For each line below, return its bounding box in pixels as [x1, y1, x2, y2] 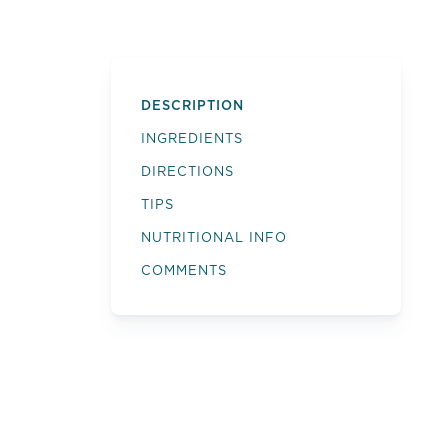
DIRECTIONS [140, 164, 234, 179]
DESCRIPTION [140, 98, 244, 113]
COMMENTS [140, 263, 227, 278]
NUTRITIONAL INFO [140, 230, 287, 245]
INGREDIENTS [140, 131, 243, 146]
